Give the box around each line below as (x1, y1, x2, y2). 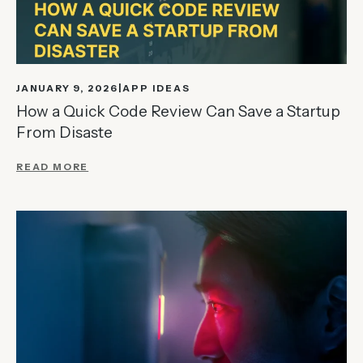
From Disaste (16, 122, 113, 142)
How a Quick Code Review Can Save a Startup (16, 101, 340, 121)
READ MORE (16, 160, 89, 173)
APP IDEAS (122, 82, 190, 94)
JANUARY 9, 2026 (16, 82, 118, 94)
